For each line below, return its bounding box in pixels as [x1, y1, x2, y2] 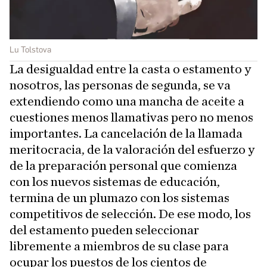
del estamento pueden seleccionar [10, 223, 199, 237]
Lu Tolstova [10, 45, 51, 55]
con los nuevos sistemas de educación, [10, 175, 220, 189]
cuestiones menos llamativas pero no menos [10, 111, 253, 125]
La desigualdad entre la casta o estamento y [10, 63, 251, 76]
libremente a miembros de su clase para [10, 240, 229, 253]
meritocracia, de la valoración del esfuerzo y [10, 143, 254, 157]
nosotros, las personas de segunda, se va [10, 79, 231, 92]
